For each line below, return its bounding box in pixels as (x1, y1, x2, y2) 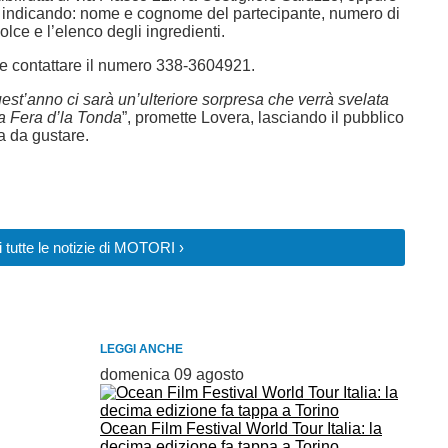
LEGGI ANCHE (100, 342, 183, 356)
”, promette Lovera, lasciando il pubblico (122, 109, 404, 126)
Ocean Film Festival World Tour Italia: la (100, 420, 382, 437)
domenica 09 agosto (100, 366, 244, 383)
